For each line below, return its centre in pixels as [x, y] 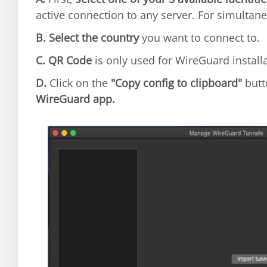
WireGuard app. [75, 99]
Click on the [79, 83]
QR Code [70, 60]
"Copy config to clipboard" [176, 83]
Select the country [94, 38]
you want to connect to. [199, 38]
